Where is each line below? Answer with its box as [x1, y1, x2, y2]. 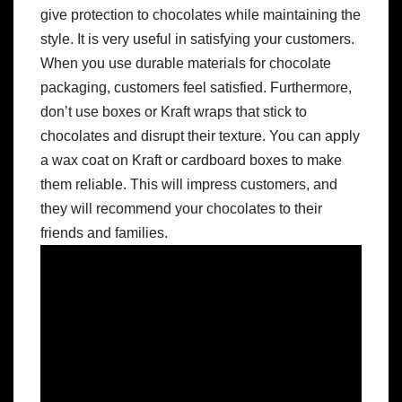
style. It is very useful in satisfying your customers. [40, 31, 354, 48]
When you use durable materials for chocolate [40, 56, 331, 72]
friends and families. [40, 225, 168, 241]
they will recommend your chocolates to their [40, 201, 322, 217]
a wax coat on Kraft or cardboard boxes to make [40, 153, 342, 169]
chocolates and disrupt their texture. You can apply [40, 128, 360, 144]
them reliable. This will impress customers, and [40, 177, 337, 193]
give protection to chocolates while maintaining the [40, 7, 361, 23]
